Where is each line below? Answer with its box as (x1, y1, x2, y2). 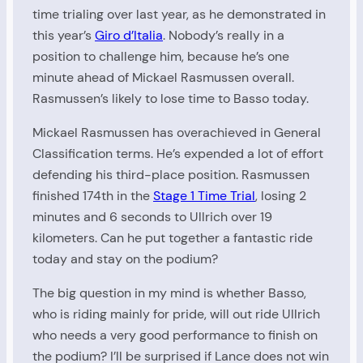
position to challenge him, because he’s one (32, 47, 289, 65)
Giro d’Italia (95, 26, 163, 44)
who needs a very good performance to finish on (32, 327, 318, 344)
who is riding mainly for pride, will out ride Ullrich (32, 305, 320, 323)
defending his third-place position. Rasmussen (32, 166, 310, 184)
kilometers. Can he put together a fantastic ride (32, 229, 313, 247)
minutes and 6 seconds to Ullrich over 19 (32, 208, 272, 226)
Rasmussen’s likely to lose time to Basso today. (32, 89, 309, 107)
